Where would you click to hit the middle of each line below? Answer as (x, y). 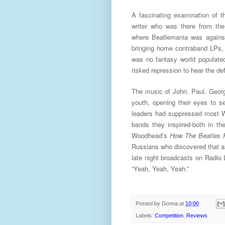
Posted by (149, 204)
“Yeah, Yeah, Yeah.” (160, 168)
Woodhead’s (151, 135)
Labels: (145, 216)
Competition (169, 216)
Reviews (197, 216)
